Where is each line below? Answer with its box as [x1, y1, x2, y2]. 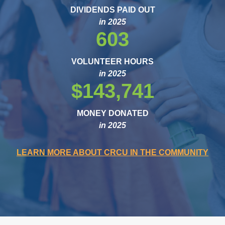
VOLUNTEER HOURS [71, 57, 154, 66]
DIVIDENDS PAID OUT [70, 6, 155, 15]
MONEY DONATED [76, 109, 149, 118]
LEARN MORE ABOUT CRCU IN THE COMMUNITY [17, 148, 208, 157]
